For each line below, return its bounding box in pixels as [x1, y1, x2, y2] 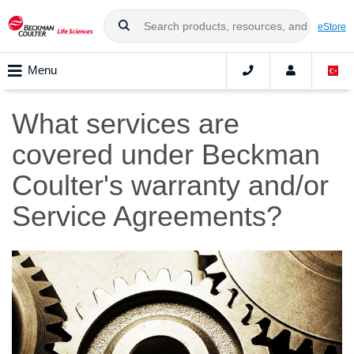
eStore [318, 21, 346, 32]
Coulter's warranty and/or [12, 169, 329, 202]
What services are [12, 107, 239, 141]
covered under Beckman [12, 138, 320, 171]
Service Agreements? [12, 200, 282, 233]
